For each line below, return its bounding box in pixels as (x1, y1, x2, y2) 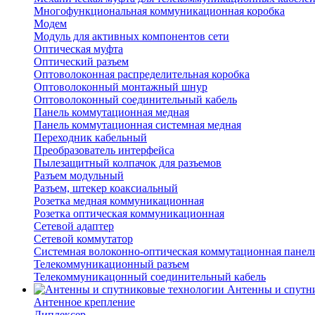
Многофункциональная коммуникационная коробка (34, 5, 285, 18)
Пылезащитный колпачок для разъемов (34, 157, 221, 169)
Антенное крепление (34, 296, 135, 309)
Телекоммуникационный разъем (34, 258, 189, 271)
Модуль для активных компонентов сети (34, 30, 229, 43)
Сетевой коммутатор (34, 233, 133, 245)
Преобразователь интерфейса (34, 144, 174, 157)
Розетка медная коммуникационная (34, 195, 204, 207)
